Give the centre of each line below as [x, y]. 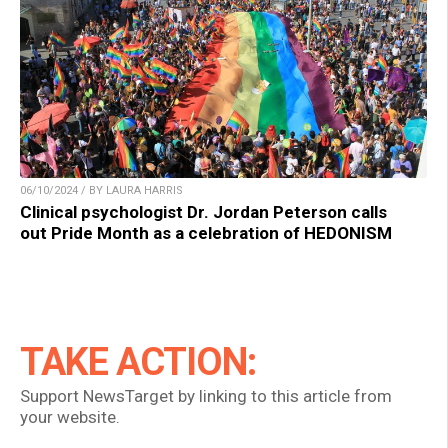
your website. [70, 417]
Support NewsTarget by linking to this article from [206, 396]
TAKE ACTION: [138, 362]
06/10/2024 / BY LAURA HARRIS [101, 191]
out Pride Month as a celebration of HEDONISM [206, 233]
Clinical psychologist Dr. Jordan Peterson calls [203, 212]
